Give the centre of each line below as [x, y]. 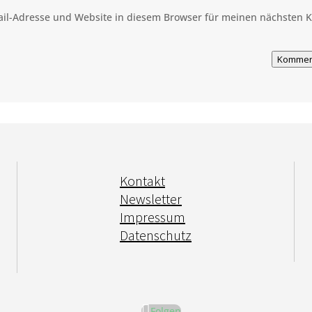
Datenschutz [155, 235]
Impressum [152, 217]
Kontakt [142, 181]
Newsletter [150, 199]
